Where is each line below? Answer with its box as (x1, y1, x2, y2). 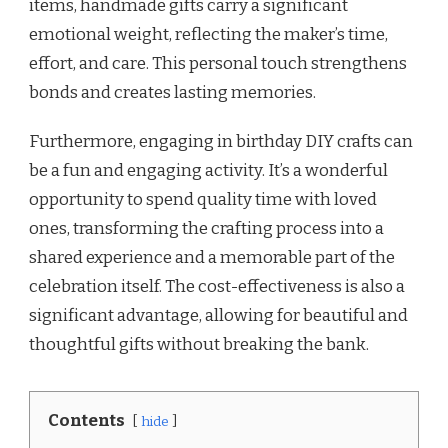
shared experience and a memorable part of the (29, 247, 395, 269)
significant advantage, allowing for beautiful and (29, 305, 408, 327)
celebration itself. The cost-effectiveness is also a (29, 276, 405, 298)
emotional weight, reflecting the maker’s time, (29, 24, 388, 46)
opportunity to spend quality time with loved (29, 189, 377, 211)
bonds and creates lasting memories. (29, 82, 316, 104)
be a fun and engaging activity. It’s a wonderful (29, 160, 388, 182)
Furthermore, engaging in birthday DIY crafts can (29, 131, 413, 153)
